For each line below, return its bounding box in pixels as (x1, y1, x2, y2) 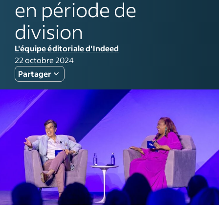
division (15, 18, 83, 44)
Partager (18, 68, 51, 79)
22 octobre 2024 (15, 54, 74, 65)
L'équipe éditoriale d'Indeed (15, 43, 119, 53)
